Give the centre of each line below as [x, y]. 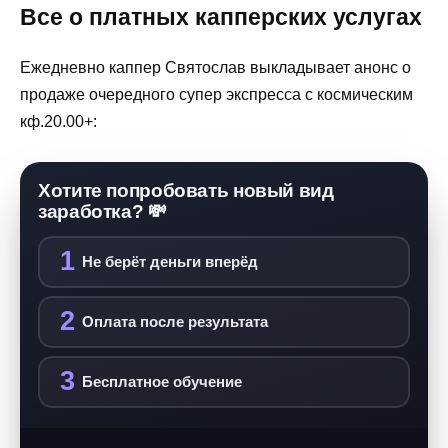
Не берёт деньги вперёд [169, 261]
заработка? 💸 [102, 211]
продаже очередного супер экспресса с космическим [216, 94]
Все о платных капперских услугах [221, 16]
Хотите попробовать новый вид [186, 190]
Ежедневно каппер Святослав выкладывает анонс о [215, 67]
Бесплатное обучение [161, 381]
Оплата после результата [174, 321]
